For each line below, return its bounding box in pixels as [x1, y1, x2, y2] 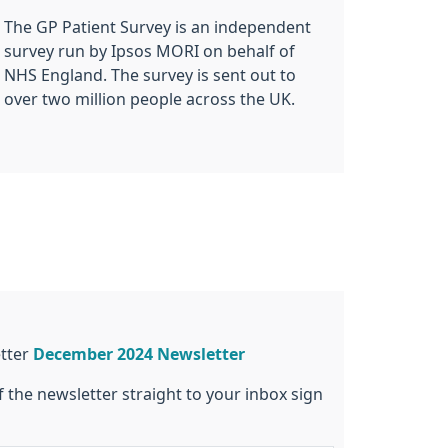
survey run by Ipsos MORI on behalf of [4, 42, 295, 59]
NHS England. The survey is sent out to [4, 66, 296, 83]
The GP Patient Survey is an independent [4, 18, 311, 35]
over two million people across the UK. [4, 90, 295, 107]
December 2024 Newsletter [33, 345, 245, 362]
